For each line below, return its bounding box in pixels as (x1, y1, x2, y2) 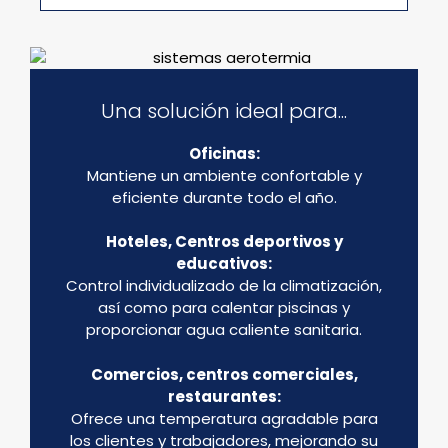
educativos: (176, 253, 272, 275)
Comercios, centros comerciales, (90, 363, 358, 385)
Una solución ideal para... (101, 96, 347, 125)
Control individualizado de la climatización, (66, 275, 382, 297)
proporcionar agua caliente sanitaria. (86, 319, 362, 341)
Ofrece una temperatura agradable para (70, 407, 378, 429)
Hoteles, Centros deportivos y (105, 231, 343, 253)
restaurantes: (167, 385, 281, 407)
